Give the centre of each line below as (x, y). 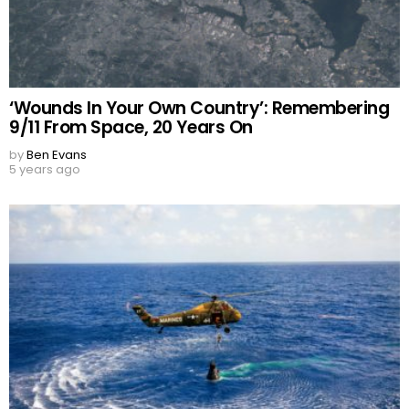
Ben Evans (57, 154)
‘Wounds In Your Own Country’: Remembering (199, 108)
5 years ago (45, 169)
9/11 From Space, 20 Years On (131, 127)
